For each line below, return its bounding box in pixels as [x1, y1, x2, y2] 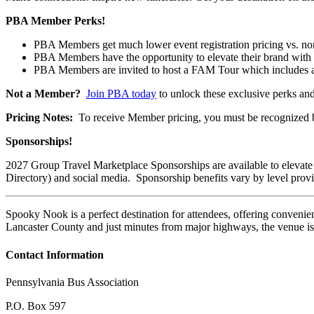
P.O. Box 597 [6, 299, 66, 312]
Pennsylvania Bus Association [6, 275, 139, 288]
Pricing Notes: [6, 111, 73, 124]
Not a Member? [6, 88, 81, 100]
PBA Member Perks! [6, 15, 105, 27]
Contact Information [6, 248, 104, 261]
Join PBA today [86, 88, 156, 100]
